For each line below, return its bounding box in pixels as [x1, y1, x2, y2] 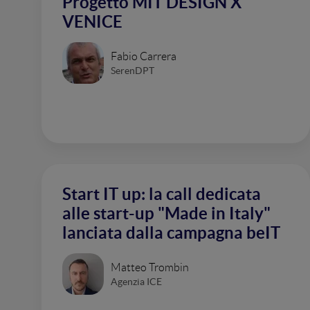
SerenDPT [111, 64, 154, 76]
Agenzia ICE [111, 275, 162, 287]
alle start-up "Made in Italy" [62, 204, 271, 223]
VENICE [62, 12, 122, 31]
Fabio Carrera [111, 50, 176, 62]
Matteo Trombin [111, 261, 189, 273]
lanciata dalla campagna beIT [62, 224, 280, 242]
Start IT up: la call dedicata [62, 185, 261, 203]
